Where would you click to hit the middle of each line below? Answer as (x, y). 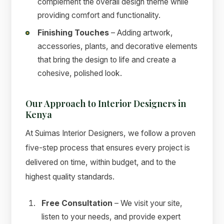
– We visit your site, (148, 203)
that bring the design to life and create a (107, 59)
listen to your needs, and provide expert (111, 217)
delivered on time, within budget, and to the (101, 162)
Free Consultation (77, 203)
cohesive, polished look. (80, 73)
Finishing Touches (73, 32)
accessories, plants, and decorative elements (118, 46)
